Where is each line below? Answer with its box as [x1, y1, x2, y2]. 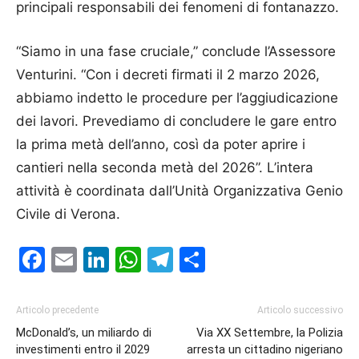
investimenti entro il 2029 [16, 341, 150, 357]
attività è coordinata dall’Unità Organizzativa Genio [16, 182, 343, 199]
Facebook [45, 243, 164, 275]
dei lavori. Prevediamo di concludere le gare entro [16, 112, 337, 129]
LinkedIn [109, 243, 211, 275]
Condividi [205, 243, 320, 275]
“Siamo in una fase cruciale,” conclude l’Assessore [16, 42, 336, 59]
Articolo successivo [257, 304, 343, 316]
